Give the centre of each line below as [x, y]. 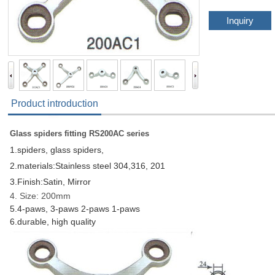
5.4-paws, [30, 209]
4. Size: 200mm [40, 196]
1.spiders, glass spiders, [57, 150]
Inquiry [240, 21]
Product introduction [55, 103]
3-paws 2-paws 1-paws [95, 209]
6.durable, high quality [53, 222]
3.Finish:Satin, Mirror [50, 182]
